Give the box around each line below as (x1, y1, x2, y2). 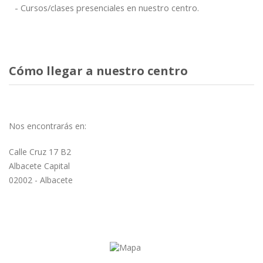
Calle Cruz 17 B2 (9, 146, 71, 157)
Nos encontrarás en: (9, 120, 86, 131)
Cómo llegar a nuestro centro (9, 62, 188, 79)
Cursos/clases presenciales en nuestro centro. (21, 1, 199, 14)
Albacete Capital (9, 160, 70, 171)
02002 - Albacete (9, 174, 73, 186)
